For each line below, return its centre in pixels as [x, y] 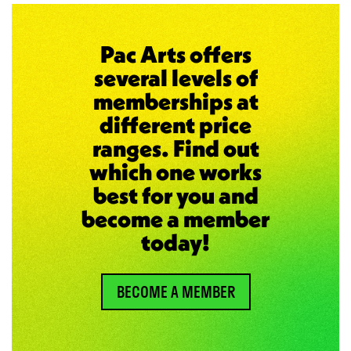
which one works [175, 172]
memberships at [175, 102]
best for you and [175, 196]
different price [175, 125]
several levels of [175, 78]
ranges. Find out [175, 149]
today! [175, 243]
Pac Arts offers [175, 55]
